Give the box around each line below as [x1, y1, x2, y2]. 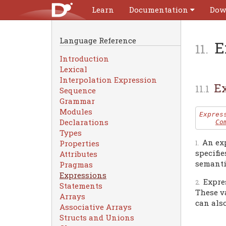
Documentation [129, 5, 188, 15]
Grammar [60, 96, 95, 106]
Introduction [60, 53, 109, 64]
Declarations [60, 117, 108, 127]
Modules [60, 106, 92, 117]
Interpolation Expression [60, 75, 157, 85]
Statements [60, 181, 102, 191]
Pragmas [60, 159, 93, 169]
